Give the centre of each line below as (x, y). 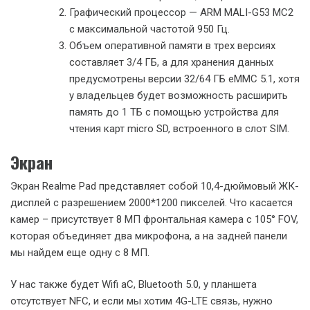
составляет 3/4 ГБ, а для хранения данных (171, 62)
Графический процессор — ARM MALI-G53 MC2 (181, 12)
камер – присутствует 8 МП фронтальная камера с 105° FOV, (154, 219)
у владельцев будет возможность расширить (179, 95)
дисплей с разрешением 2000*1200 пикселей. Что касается (152, 202)
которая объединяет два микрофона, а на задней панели (149, 236)
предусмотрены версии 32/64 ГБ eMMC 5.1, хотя (184, 79)
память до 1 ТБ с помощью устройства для (174, 112)
